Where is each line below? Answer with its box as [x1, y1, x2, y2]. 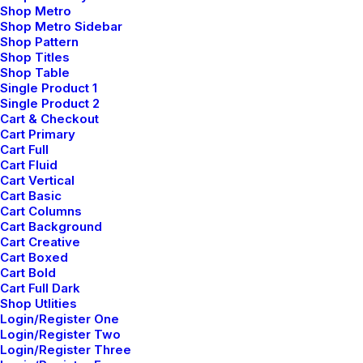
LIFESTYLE [263, 44, 309, 55]
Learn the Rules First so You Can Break [29, 266, 326, 287]
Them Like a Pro [29, 285, 153, 306]
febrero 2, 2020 [29, 244, 109, 258]
